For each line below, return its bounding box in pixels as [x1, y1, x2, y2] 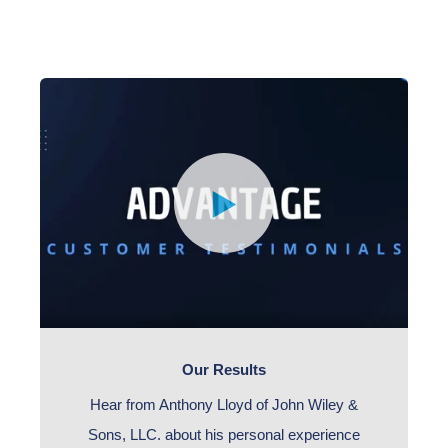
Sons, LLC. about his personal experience [88, 425, 360, 443]
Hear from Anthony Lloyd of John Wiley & [90, 395, 358, 413]
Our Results [182, 361, 266, 378]
